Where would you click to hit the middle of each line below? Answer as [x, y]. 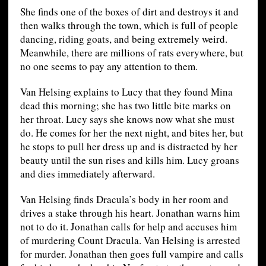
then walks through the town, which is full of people [129, 26]
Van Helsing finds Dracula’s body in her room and [124, 199]
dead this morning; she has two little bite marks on [125, 106]
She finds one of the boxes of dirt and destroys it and [129, 12]
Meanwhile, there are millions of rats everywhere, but [132, 53]
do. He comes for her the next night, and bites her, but [132, 133]
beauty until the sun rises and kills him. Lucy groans [129, 160]
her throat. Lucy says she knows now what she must [127, 119]
